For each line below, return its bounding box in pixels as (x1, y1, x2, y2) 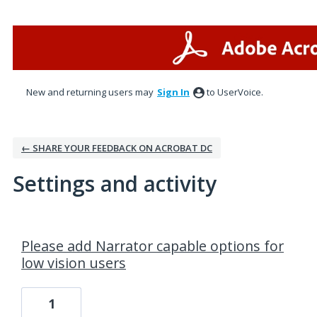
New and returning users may (26, 86, 156, 98)
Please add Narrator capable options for (21, 236, 284, 255)
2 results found (8, 221, 88, 236)
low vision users (21, 253, 126, 272)
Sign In (157, 86, 190, 98)
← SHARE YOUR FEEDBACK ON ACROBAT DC (21, 142, 212, 154)
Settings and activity (13, 169, 217, 198)
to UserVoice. (207, 86, 263, 98)
